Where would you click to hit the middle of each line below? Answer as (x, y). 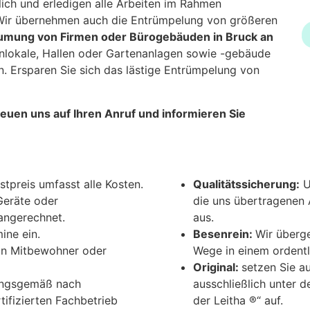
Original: (217, 267)
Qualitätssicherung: (246, 184)
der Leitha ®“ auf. (238, 300)
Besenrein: (224, 234)
